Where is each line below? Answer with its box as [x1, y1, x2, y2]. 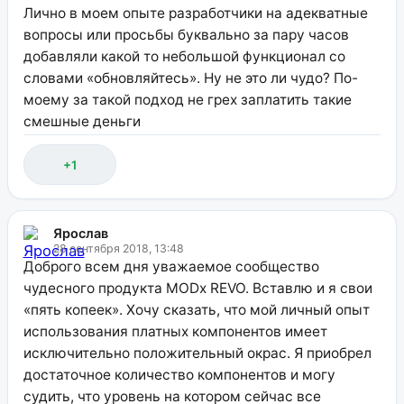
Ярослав [52, 225, 108, 241]
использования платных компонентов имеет [23, 322, 327, 340]
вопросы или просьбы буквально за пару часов [23, 25, 349, 43]
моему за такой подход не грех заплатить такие [23, 90, 352, 108]
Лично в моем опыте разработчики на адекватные [23, 4, 368, 22]
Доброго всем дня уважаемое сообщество [23, 257, 319, 275]
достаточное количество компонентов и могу [23, 365, 335, 383]
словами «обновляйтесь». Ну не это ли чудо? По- [23, 69, 358, 87]
